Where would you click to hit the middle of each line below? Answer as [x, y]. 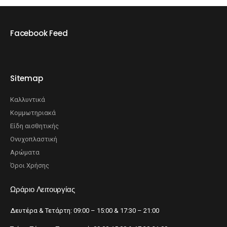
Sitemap [27, 79]
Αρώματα [25, 153]
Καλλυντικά [28, 100]
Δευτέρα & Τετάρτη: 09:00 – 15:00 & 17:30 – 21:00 [85, 211]
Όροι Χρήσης [30, 166]
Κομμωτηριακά [33, 113]
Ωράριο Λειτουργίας [43, 190]
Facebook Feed [39, 33]
